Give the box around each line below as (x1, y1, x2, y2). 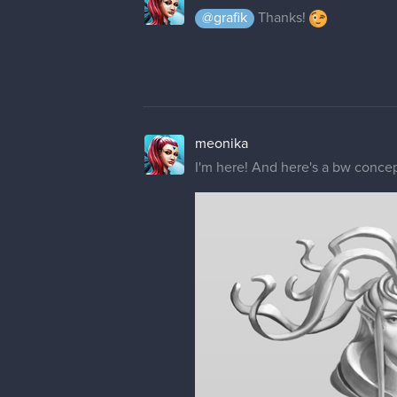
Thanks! (254, 10, 309, 25)
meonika (195, 136, 248, 151)
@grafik (202, 10, 247, 25)
